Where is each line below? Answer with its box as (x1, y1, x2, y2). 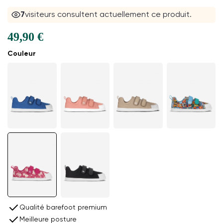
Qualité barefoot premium (19, 204, 107, 211)
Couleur (7, 50, 36, 58)
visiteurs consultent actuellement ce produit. (25, 11, 192, 19)
